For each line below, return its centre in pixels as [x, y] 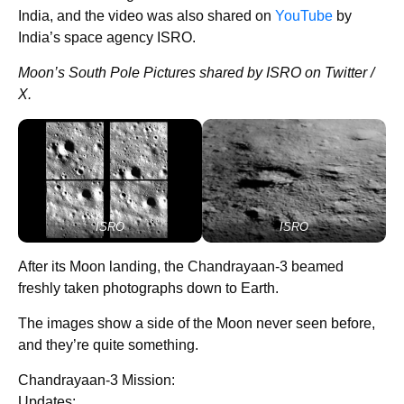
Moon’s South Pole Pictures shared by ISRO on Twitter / [196, 72]
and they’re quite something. [110, 344]
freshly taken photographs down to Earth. [150, 288]
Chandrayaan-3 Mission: [96, 380]
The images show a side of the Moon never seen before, [197, 323]
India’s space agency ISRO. [107, 37]
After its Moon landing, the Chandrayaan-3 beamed [181, 266]
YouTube [304, 15]
